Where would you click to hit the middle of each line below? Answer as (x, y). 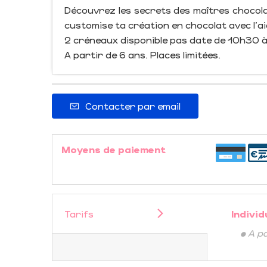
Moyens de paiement (114, 149)
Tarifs (79, 214)
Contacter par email (133, 106)
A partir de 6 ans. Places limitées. (142, 55)
